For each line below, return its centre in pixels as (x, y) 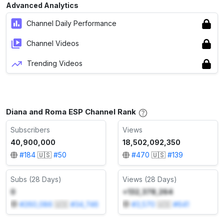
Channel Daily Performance (71, 23)
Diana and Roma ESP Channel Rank (71, 112)
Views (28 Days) (150, 179)
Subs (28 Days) (36, 179)
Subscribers (30, 130)
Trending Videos (55, 63)
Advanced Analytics (42, 5)
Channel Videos (53, 43)
